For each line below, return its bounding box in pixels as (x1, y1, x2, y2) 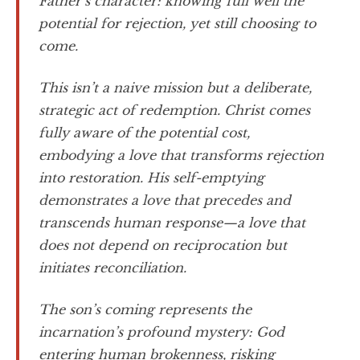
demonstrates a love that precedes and (39, 192, 291, 208)
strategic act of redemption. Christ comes (39, 102, 310, 118)
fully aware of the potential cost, (39, 125, 250, 141)
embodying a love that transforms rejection (39, 147, 324, 163)
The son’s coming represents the (39, 301, 252, 317)
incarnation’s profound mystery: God (39, 324, 284, 340)
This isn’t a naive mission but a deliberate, (39, 80, 312, 96)
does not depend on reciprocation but (39, 237, 287, 253)
